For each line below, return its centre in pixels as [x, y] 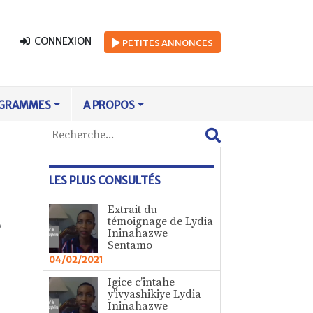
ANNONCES [187, 43]
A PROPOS [109, 105]
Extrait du [132, 210]
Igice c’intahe [141, 282]
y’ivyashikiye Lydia [154, 294]
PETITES [142, 43]
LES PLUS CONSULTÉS [105, 180]
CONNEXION [61, 42]
